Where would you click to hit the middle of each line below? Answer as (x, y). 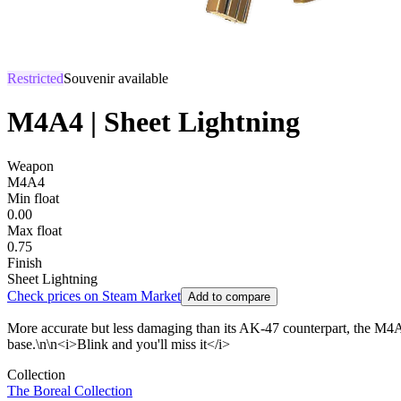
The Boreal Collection (70, 390)
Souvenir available (116, 78)
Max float (34, 230)
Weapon (30, 166)
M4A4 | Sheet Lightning (154, 122)
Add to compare (229, 296)
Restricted (35, 78)
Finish (25, 262)
